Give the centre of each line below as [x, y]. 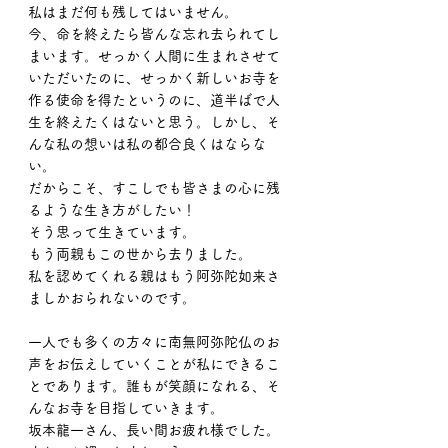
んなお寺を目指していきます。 [126, 408]
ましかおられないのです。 [112, 298]
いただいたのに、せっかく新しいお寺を [154, 78]
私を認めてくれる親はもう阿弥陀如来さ [154, 276]
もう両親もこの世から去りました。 [140, 254]
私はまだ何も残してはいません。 [133, 12]
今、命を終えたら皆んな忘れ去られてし [154, 34]
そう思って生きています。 [112, 232]
